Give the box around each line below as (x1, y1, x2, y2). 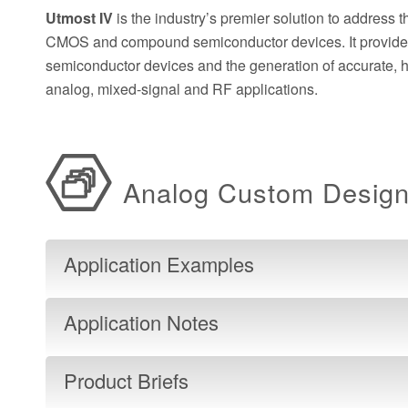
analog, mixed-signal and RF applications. (46, 77, 318, 99)
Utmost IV (46, 6, 113, 28)
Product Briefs (64, 366, 189, 394)
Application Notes (64, 308, 219, 336)
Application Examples (64, 250, 254, 278)
